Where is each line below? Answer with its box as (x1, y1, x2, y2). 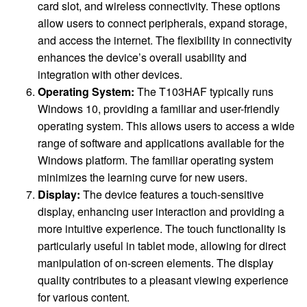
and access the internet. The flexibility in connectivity (38, 32, 292, 49)
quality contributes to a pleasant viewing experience (38, 272, 288, 288)
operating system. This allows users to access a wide (38, 118, 295, 134)
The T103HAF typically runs (134, 84, 273, 100)
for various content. (38, 289, 130, 306)
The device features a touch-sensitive (80, 186, 264, 203)
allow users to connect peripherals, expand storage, (38, 15, 287, 32)
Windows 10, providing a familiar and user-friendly (38, 101, 280, 117)
